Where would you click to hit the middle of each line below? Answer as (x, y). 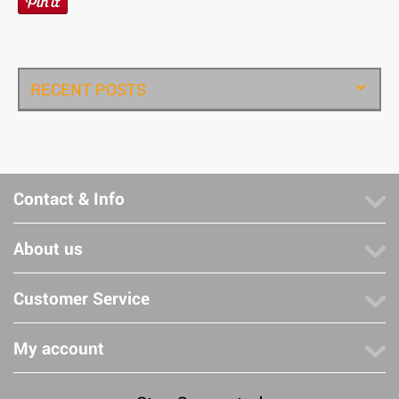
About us (48, 248)
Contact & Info (69, 198)
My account (59, 347)
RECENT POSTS (88, 89)
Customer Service (81, 297)
